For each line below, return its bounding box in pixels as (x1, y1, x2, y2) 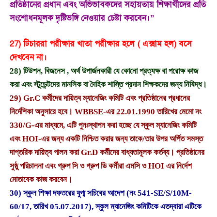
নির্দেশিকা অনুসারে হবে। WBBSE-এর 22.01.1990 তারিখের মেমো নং (10, 107, 201, 117)
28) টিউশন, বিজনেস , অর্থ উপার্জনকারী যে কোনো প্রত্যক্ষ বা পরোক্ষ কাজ (10, 66, 198, 76)
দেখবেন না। (10, 52, 47, 63)
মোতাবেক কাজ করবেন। (10, 175, 72, 185)
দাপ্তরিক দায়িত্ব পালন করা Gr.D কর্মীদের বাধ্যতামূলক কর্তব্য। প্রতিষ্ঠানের (10, 148, 204, 157)
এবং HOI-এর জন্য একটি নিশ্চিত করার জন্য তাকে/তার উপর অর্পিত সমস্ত (10, 134, 203, 144)
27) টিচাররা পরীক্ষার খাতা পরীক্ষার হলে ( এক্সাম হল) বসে (10, 39, 192, 49)
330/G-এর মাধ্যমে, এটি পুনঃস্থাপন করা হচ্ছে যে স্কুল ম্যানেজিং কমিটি (10, 121, 197, 130)
